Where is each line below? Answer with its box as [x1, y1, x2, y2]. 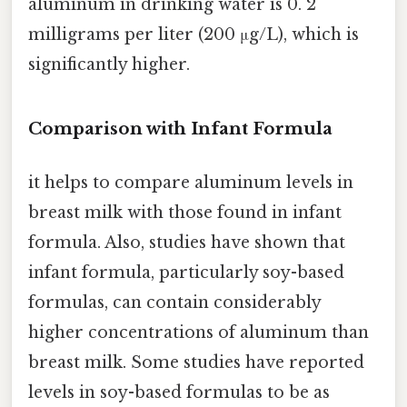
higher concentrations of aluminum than [28, 322, 369, 342]
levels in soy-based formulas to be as [28, 382, 330, 402]
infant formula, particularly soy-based [28, 262, 344, 283]
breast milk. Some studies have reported [28, 352, 364, 372]
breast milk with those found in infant [28, 202, 342, 223]
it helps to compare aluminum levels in [28, 172, 353, 193]
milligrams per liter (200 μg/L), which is [28, 24, 359, 45]
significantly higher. [28, 54, 190, 74]
